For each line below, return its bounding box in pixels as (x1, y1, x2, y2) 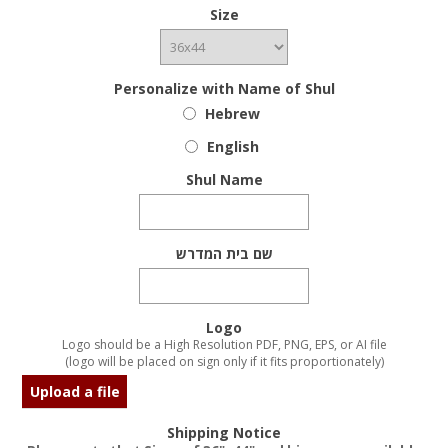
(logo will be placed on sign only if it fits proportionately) (64, 353, 384, 371)
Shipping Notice (167, 423, 281, 442)
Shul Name (185, 169, 263, 189)
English (206, 137, 259, 156)
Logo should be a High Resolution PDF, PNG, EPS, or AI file (61, 336, 387, 354)
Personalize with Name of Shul (113, 78, 335, 98)
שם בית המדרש (175, 243, 273, 263)
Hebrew (205, 104, 260, 124)
